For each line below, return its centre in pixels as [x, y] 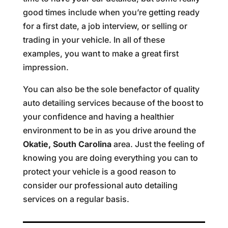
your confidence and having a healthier [98, 117]
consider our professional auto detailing [100, 186]
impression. [46, 67]
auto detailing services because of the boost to [113, 103]
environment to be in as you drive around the [109, 131]
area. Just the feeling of [158, 144]
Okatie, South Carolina [67, 144]
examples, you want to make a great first [101, 54]
